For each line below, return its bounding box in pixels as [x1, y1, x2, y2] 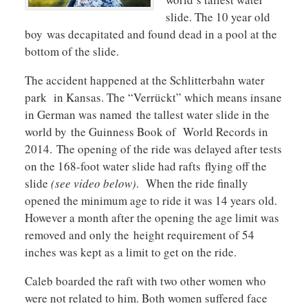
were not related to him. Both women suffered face [24, 289, 267, 306]
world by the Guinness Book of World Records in [24, 123, 268, 140]
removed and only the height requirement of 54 [24, 226, 254, 243]
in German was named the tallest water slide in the [24, 106, 269, 122]
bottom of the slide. [24, 43, 119, 59]
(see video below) [50, 175, 136, 191]
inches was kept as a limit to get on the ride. [24, 243, 236, 260]
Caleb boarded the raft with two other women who [24, 272, 266, 289]
